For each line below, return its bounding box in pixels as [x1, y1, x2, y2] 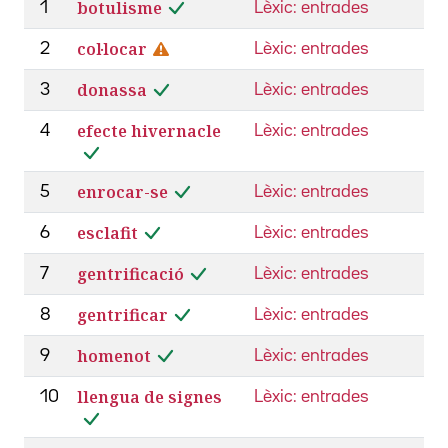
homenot [77, 344, 151, 367]
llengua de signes [77, 385, 222, 408]
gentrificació [77, 262, 184, 285]
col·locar [77, 37, 147, 60]
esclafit [77, 221, 138, 244]
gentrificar [77, 303, 168, 326]
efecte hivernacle [77, 119, 221, 142]
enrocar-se [77, 180, 168, 203]
